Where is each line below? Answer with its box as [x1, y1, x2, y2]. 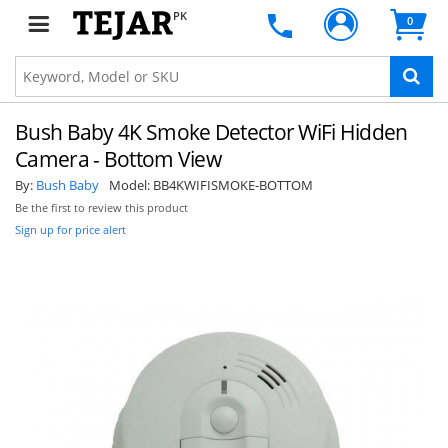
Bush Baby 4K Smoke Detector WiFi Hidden [15, 118, 408, 146]
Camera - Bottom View [15, 145, 222, 173]
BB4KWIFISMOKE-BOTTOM [153, 176, 313, 194]
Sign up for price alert [15, 222, 126, 237]
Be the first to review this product [15, 201, 188, 215]
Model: [109, 176, 153, 194]
